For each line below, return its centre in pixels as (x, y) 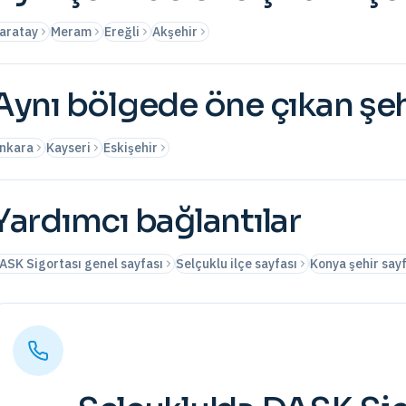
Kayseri (68, 148)
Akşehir (175, 32)
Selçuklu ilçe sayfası (237, 264)
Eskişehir (130, 148)
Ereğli (122, 32)
